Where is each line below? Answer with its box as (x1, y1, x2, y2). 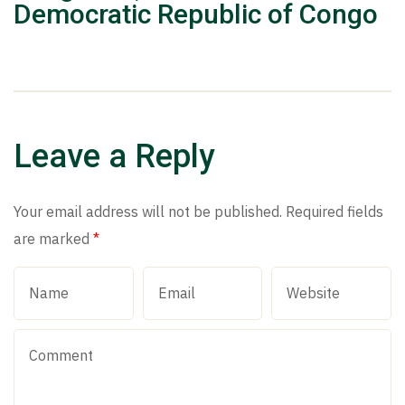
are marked (14, 229, 93, 248)
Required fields (286, 202, 383, 221)
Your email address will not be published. (14, 202, 282, 221)
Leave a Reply (14, 137, 215, 175)
